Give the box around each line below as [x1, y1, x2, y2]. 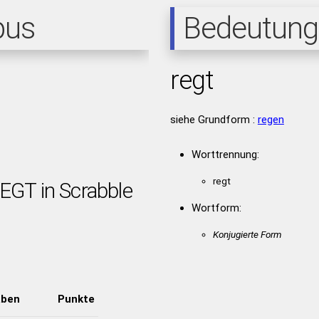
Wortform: [191, 202, 241, 214]
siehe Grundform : [169, 113, 258, 126]
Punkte [57, 292, 95, 305]
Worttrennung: [191, 148, 259, 161]
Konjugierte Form [212, 229, 281, 240]
